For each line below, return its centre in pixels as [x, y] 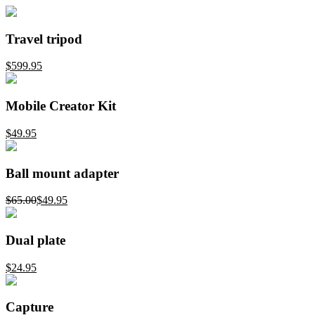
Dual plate [36, 240]
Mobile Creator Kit [61, 106]
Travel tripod [44, 39]
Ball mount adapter [62, 173]
